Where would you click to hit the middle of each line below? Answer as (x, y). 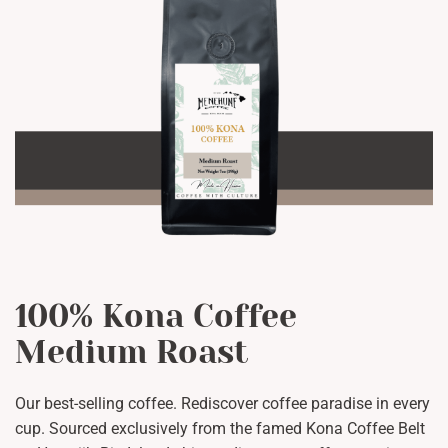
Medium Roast (131, 353)
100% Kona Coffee (156, 317)
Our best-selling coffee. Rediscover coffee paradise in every (222, 404)
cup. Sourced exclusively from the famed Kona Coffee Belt (220, 429)
